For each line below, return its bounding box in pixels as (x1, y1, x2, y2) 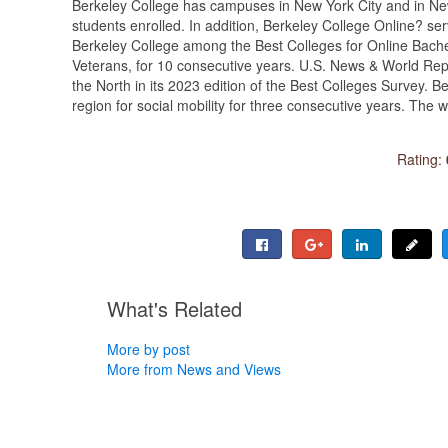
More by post (107, 338, 190, 359)
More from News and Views (107, 358, 281, 379)
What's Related (107, 293, 242, 323)
